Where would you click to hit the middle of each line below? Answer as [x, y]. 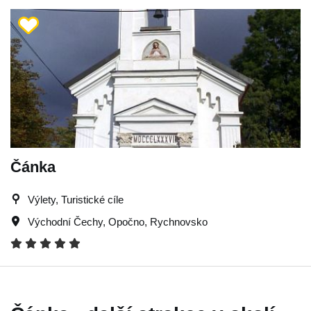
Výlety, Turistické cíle [76, 199]
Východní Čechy [65, 221]
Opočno [126, 221]
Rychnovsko [179, 221]
